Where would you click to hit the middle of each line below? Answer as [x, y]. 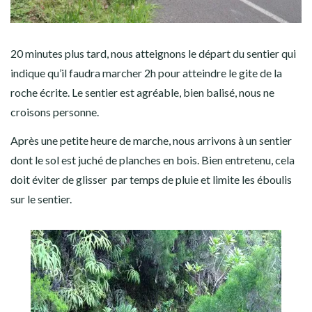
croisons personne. [55, 111]
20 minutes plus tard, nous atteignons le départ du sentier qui [153, 53]
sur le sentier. [41, 198]
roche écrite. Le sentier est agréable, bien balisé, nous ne [142, 92]
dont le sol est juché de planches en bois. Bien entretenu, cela [153, 159]
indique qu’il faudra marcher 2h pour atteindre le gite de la [146, 72]
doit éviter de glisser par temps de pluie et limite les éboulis [151, 179]
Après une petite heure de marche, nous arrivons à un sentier [151, 140]
